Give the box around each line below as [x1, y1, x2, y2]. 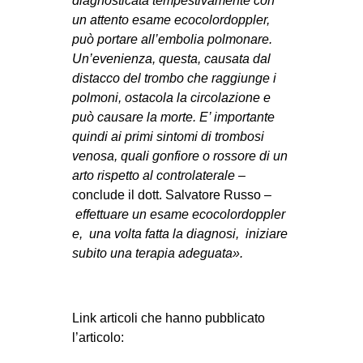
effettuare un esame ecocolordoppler [75, 207, 289, 221]
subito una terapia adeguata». [72, 246, 250, 260]
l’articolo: [72, 330, 125, 344]
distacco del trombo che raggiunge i [72, 70, 277, 85]
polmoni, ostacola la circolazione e [72, 90, 271, 105]
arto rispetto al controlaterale [72, 168, 236, 182]
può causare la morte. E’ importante [72, 109, 275, 124]
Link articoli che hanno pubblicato [72, 310, 266, 325]
